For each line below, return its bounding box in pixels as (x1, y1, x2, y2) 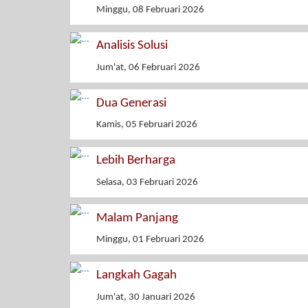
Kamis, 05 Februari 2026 (96, 120, 197, 131)
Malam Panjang (96, 211, 178, 225)
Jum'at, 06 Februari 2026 (96, 62, 200, 73)
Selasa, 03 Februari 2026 (96, 177, 198, 188)
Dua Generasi (96, 96, 166, 110)
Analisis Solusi (96, 39, 168, 53)
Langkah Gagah (96, 269, 177, 283)
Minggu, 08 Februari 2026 (96, 5, 204, 16)
